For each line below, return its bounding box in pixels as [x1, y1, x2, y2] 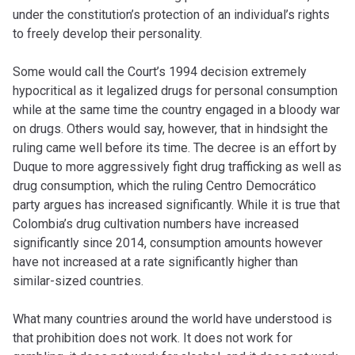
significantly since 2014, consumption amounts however [13, 235, 323, 251]
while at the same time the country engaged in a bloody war [13, 102, 340, 118]
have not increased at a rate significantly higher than [13, 254, 298, 270]
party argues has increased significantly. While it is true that [13, 197, 340, 213]
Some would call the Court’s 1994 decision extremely [13, 64, 307, 80]
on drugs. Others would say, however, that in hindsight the [13, 121, 328, 137]
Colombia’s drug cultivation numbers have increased [13, 216, 299, 232]
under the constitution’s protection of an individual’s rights [13, 7, 330, 23]
